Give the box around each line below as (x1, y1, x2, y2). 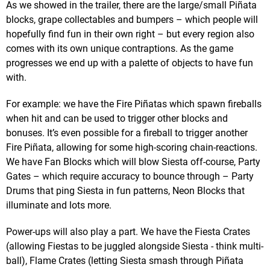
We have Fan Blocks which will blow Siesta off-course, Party (6, 155, 260, 168)
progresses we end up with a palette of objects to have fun (6, 57, 253, 69)
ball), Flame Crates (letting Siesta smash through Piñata (6, 254, 243, 266)
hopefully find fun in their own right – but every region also (6, 28, 254, 40)
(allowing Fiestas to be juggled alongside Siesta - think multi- (6, 240, 263, 252)
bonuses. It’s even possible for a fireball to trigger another (6, 127, 248, 139)
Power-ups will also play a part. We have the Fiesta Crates (6, 225, 250, 237)
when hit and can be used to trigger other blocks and (6, 112, 228, 124)
